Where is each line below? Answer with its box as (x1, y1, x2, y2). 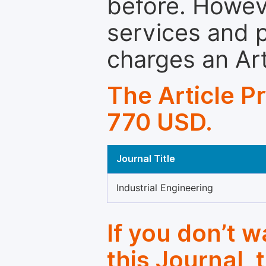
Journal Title (116, 153, 175, 164)
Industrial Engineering (116, 182, 213, 194)
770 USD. (107, 108, 213, 136)
